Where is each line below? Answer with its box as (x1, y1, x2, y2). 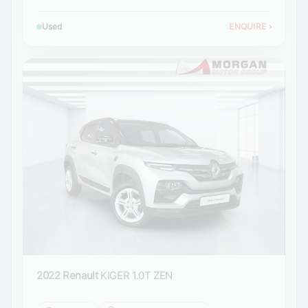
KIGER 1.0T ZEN (100, 269, 173, 283)
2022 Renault (36, 269, 98, 283)
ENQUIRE (229, 21, 269, 32)
